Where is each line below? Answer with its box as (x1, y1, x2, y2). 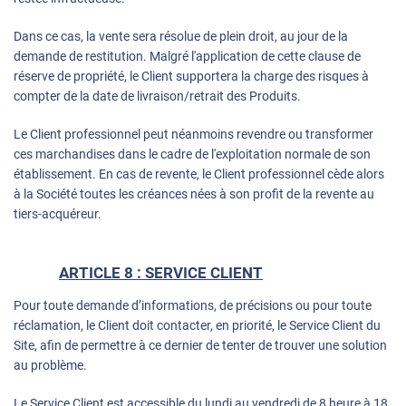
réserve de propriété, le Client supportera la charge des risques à (14, 69, 369, 84)
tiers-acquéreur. (14, 207, 101, 222)
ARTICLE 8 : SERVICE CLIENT (59, 264, 263, 283)
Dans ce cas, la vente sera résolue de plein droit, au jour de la (14, 29, 348, 44)
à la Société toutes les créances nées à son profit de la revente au (14, 187, 374, 202)
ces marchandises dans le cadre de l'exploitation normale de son (14, 147, 371, 162)
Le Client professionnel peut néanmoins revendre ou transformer (14, 127, 373, 142)
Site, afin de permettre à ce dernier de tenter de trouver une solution (14, 338, 387, 353)
